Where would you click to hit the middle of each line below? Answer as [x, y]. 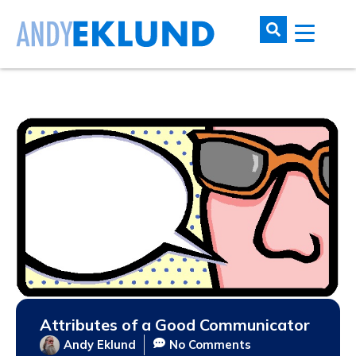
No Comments [210, 345]
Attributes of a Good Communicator [175, 325]
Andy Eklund [100, 345]
